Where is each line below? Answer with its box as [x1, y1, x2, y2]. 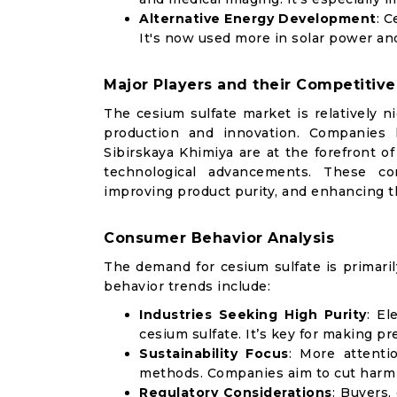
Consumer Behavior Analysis [104, 230, 334, 246]
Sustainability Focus [139, 346, 289, 362]
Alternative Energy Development [139, 11, 377, 27]
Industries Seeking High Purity [139, 307, 367, 323]
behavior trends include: [104, 278, 270, 294]
